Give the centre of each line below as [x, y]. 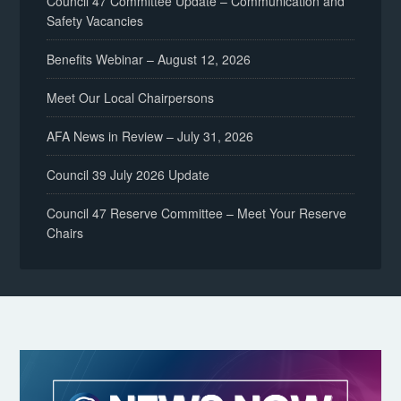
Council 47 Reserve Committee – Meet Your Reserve [197, 213]
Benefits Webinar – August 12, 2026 [149, 59]
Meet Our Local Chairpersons [131, 98]
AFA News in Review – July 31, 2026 [150, 136]
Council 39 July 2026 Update [128, 175]
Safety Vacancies [95, 21]
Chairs [65, 233]
